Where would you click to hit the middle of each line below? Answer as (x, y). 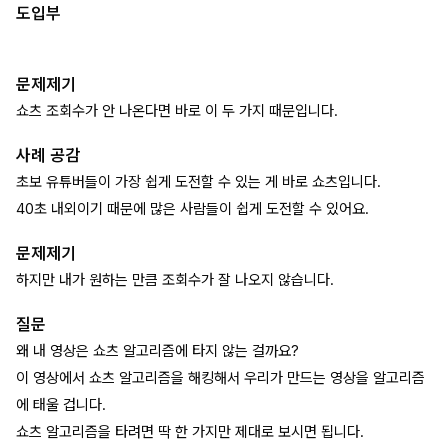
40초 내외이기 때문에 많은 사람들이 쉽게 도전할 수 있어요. (192, 209)
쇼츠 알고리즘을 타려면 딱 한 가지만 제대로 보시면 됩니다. (190, 432)
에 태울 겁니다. (61, 405)
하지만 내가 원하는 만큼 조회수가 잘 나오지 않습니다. (175, 280)
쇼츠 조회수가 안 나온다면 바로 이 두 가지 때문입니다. (177, 111)
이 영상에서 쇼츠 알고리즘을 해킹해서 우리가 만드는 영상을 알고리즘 (220, 378)
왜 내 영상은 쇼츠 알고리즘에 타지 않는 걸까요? (157, 351)
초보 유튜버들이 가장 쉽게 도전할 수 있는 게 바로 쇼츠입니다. (198, 182)
